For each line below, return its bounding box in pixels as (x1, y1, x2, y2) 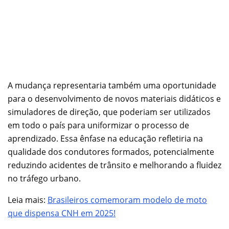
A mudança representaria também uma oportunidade (8, 80, 216, 91)
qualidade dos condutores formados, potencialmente (8, 146, 214, 158)
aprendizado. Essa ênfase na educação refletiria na (8, 133, 203, 145)
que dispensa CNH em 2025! (8, 208, 116, 219)
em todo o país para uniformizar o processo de (8, 120, 189, 131)
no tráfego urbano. (8, 173, 81, 185)
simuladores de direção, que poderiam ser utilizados (8, 106, 211, 118)
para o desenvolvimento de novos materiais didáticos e (8, 93, 221, 105)
